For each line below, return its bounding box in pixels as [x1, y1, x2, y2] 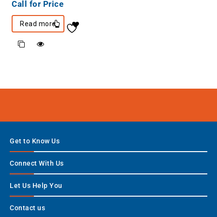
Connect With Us [10, 159, 64, 167]
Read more [20, 19, 56, 28]
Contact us [10, 203, 45, 212]
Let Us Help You [10, 181, 62, 189]
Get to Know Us [10, 137, 60, 145]
